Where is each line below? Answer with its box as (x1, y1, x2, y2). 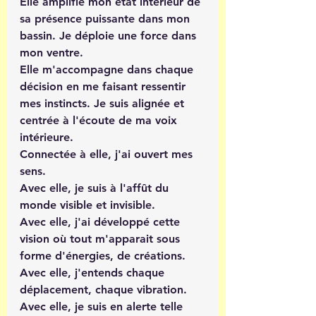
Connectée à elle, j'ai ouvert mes (20, 147, 196, 161)
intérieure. (20, 130, 77, 144)
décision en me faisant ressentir (20, 79, 189, 93)
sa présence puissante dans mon (20, 11, 193, 25)
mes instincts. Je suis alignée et (20, 96, 188, 110)
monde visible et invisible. (20, 197, 155, 212)
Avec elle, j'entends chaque (20, 265, 168, 279)
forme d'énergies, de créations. (20, 248, 189, 262)
